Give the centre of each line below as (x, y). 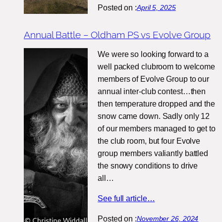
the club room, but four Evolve (149, 141)
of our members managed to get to (157, 129)
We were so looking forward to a (153, 55)
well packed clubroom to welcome (157, 67)
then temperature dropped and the (156, 104)
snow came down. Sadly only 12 (154, 116)
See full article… (126, 199)
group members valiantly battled (153, 154)
